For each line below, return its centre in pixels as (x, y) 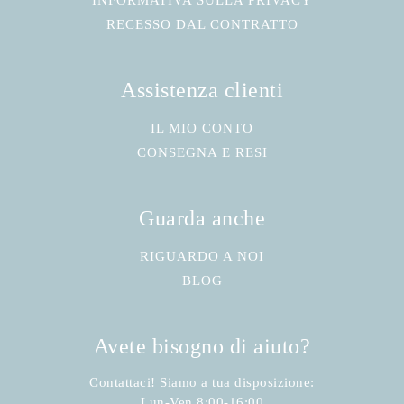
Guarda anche (202, 219)
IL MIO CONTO (202, 129)
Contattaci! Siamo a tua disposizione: (202, 383)
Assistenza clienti (202, 91)
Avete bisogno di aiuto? (202, 347)
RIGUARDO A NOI (202, 257)
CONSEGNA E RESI (202, 153)
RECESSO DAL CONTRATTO (202, 25)
